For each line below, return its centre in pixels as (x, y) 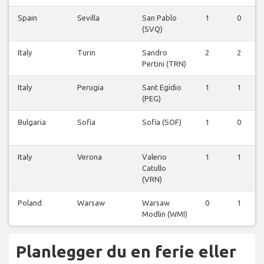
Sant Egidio (162, 88)
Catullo (154, 168)
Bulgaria (32, 122)
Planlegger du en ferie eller (126, 252)
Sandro (155, 53)
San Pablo (159, 18)
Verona (90, 157)
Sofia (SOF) (162, 122)
